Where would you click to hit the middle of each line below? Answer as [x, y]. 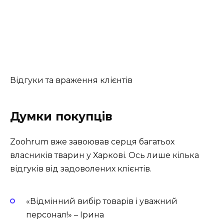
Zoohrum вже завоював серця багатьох [92, 142]
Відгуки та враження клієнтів [71, 80]
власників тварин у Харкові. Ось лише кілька [104, 155]
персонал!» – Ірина [65, 215]
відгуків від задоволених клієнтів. [81, 169]
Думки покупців [61, 116]
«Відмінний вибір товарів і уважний [102, 201]
